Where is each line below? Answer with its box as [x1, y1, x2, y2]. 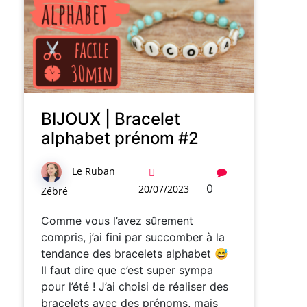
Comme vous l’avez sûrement [41, 213, 193, 228]
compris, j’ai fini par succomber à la [41, 230, 225, 244]
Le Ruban [72, 164, 115, 178]
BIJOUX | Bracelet [41, 108, 180, 129]
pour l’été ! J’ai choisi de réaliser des [41, 279, 228, 293]
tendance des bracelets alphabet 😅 [41, 246, 228, 260]
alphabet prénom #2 [41, 127, 199, 148]
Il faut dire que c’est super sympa [41, 262, 213, 277]
